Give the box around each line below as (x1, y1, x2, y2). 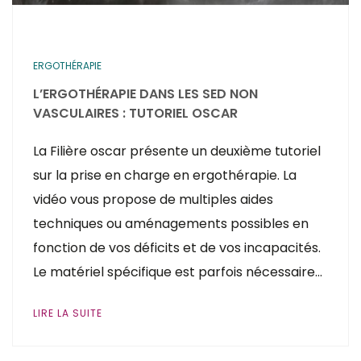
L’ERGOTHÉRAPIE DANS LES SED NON (33, 84, 258, 103)
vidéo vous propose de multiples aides (33, 189, 273, 209)
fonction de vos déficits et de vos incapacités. (33, 238, 321, 257)
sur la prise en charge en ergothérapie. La (33, 165, 297, 185)
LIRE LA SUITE (33, 305, 102, 320)
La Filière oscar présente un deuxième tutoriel (33, 141, 321, 160)
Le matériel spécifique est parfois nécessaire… (33, 262, 322, 281)
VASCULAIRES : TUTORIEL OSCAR (33, 103, 238, 122)
